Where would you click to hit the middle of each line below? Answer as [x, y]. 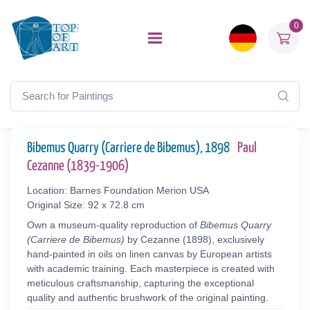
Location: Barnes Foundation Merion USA [118, 190]
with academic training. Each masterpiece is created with [151, 268]
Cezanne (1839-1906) [78, 166]
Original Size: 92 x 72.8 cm [86, 205]
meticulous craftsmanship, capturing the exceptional [140, 283]
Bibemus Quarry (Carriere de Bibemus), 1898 [129, 148]
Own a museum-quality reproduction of [113, 225]
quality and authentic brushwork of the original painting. [148, 298]
